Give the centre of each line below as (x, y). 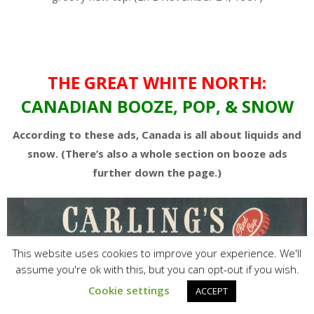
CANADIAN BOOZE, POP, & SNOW (157, 106)
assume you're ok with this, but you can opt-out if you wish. (157, 269)
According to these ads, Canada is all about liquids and (157, 134)
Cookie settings (129, 290)
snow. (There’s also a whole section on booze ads (157, 153)
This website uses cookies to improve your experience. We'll (157, 253)
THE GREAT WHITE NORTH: (157, 82)
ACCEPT (212, 291)
